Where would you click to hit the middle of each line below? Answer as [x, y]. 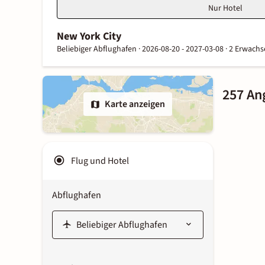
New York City [89, 36]
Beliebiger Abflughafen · [99, 49]
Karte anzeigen [135, 104]
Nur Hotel [225, 8]
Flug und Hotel [100, 161]
